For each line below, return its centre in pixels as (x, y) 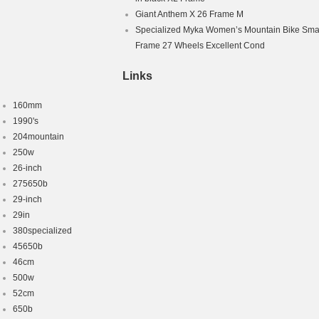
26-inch (27, 168)
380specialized (42, 231)
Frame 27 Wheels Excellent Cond (200, 46)
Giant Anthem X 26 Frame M (189, 14)
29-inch (27, 199)
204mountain (38, 137)
